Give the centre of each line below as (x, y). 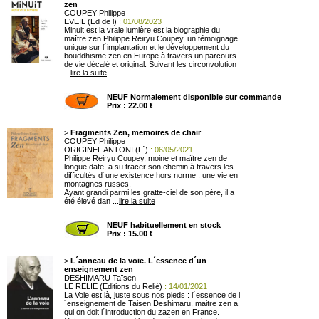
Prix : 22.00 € (130, 105)
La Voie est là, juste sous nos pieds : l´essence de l (152, 295)
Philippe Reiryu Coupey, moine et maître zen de (146, 158)
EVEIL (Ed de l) (90, 21)
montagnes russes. (98, 184)
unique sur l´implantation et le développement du (147, 47)
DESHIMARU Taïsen (100, 278)
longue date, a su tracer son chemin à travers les (149, 167)
